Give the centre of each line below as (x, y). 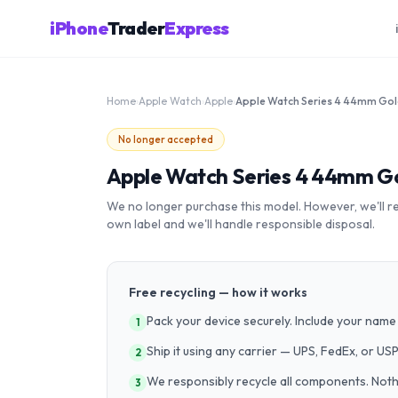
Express (197, 28)
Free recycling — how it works (218, 292)
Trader (136, 28)
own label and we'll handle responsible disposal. (241, 224)
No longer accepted (166, 139)
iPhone (79, 28)
